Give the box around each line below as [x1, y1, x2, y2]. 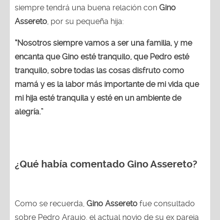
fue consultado [137, 198, 195, 208]
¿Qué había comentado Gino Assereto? [15, 158, 197, 170]
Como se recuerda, [15, 198, 86, 208]
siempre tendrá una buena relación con [15, 2, 159, 12]
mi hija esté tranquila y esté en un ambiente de [15, 93, 181, 103]
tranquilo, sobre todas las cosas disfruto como [15, 65, 184, 75]
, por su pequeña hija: [47, 16, 124, 26]
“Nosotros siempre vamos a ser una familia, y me [15, 38, 192, 48]
